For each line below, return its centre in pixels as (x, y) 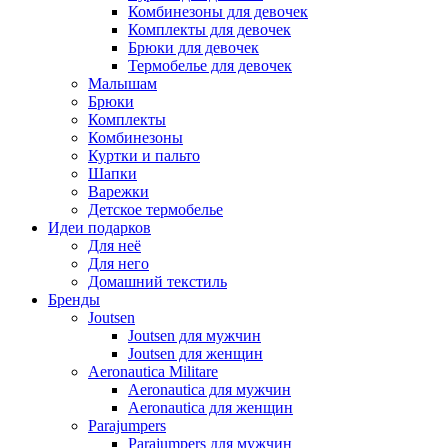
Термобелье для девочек (210, 65)
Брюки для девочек (193, 47)
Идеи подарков (99, 227)
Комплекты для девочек (209, 29)
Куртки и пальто (144, 155)
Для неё (114, 245)
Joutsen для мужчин (194, 335)
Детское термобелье (155, 209)
